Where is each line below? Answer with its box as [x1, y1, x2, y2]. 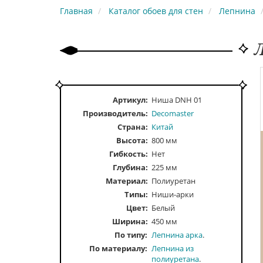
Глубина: [112, 161, 148, 173]
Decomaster [151, 107, 194, 119]
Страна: [117, 121, 148, 132]
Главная [60, 5, 93, 16]
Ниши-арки [151, 188, 194, 200]
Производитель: [82, 107, 148, 119]
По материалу [89, 242, 146, 254]
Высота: [116, 134, 148, 146]
